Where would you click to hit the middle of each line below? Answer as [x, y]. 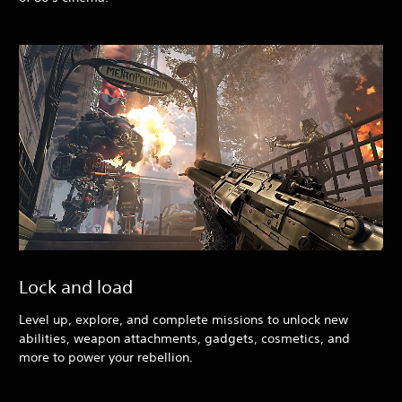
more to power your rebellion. [106, 357]
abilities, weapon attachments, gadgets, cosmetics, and [184, 338]
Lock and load [76, 286]
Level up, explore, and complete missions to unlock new [184, 319]
